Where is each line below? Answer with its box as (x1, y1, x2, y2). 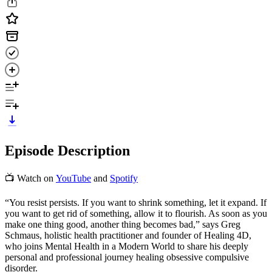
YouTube (56, 172, 91, 183)
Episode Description (5, 142, 130, 158)
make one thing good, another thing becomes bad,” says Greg (5, 219, 240, 229)
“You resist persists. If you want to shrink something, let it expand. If (5, 197, 267, 208)
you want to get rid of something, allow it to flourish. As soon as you (5, 208, 267, 219)
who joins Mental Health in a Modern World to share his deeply (5, 240, 248, 251)
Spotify (110, 172, 138, 183)
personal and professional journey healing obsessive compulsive (5, 251, 249, 262)
